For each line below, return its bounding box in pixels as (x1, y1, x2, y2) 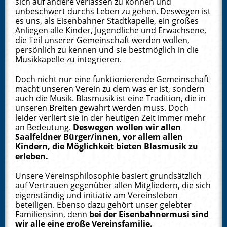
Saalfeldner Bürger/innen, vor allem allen (15, 131, 183, 142)
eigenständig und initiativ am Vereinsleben (15, 190, 178, 201)
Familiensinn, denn (15, 209, 89, 220)
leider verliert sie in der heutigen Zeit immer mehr (15, 112, 206, 123)
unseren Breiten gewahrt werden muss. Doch (15, 102, 188, 113)
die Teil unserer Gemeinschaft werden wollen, (15, 34, 190, 46)
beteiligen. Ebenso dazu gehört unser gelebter (15, 199, 192, 210)
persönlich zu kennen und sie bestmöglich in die (15, 44, 199, 55)
